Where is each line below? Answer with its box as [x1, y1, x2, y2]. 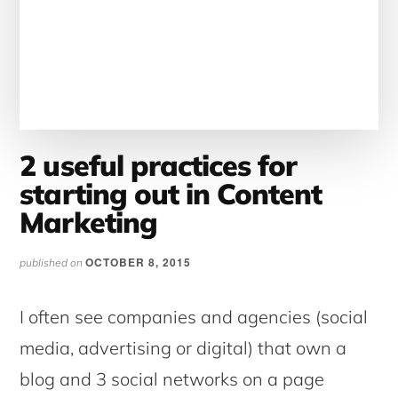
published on [20, 255, 86, 269]
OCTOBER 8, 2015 [85, 253, 191, 270]
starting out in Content [20, 175, 322, 211]
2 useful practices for [20, 147, 298, 183]
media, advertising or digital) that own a [20, 336, 347, 359]
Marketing [20, 203, 157, 240]
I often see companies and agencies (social [20, 305, 369, 328]
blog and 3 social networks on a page [20, 367, 325, 390]
